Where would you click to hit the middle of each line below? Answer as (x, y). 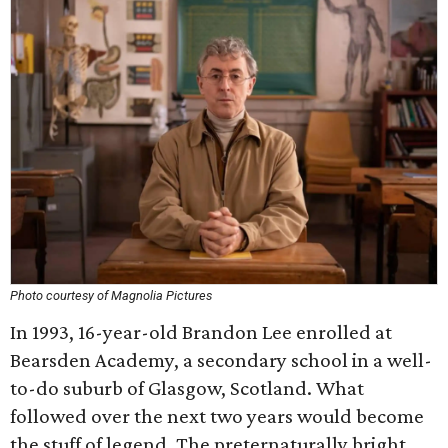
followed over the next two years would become (217, 416)
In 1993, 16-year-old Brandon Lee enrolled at (201, 332)
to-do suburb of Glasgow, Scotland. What (187, 388)
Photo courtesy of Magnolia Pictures (111, 295)
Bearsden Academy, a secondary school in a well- (221, 360)
